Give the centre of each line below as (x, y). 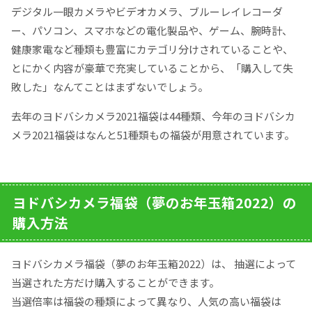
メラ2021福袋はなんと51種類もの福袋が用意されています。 (154, 134)
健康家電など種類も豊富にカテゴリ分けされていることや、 (152, 49)
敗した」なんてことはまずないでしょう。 (110, 86)
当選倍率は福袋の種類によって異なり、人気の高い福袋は (146, 301)
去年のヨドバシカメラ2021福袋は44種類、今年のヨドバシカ (153, 116)
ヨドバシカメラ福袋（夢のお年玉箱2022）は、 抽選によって (154, 263)
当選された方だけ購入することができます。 (115, 282)
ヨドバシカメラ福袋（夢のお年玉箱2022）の (155, 202)
